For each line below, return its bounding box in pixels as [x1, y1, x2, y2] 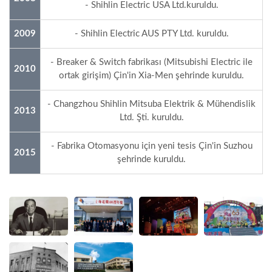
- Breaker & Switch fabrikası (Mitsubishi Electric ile [50, 57, 253, 67]
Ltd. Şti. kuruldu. [119, 112, 184, 122]
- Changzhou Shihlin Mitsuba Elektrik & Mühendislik [47, 99, 256, 109]
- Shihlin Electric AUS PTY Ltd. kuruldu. [74, 29, 229, 38]
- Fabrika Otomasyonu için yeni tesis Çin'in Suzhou [50, 141, 253, 151]
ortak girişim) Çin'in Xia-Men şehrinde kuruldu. [59, 70, 244, 80]
